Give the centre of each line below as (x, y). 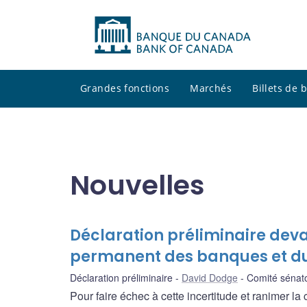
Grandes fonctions (125, 88)
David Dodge (210, 278)
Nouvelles (137, 185)
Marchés (211, 88)
